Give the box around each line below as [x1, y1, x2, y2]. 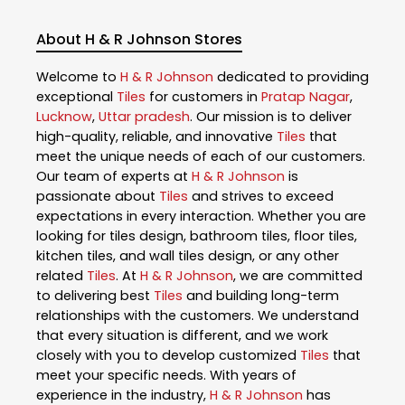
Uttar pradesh [99, 107, 190, 126]
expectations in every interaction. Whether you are [36, 206, 366, 225]
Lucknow [36, 107, 92, 126]
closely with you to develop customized [36, 345, 300, 364]
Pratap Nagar [261, 87, 350, 106]
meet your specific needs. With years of [36, 365, 297, 384]
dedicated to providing [213, 67, 369, 86]
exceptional [36, 87, 117, 106]
